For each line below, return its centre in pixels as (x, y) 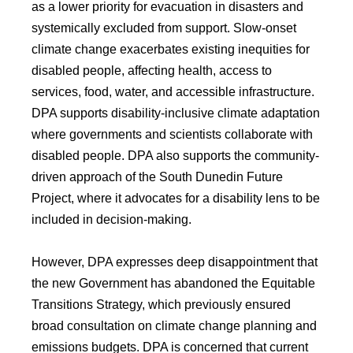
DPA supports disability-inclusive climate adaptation (176, 113)
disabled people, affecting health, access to (152, 71)
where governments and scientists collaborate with (172, 134)
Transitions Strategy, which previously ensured (161, 305)
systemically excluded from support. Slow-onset (164, 28)
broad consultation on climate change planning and (174, 326)
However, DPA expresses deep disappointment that (175, 262)
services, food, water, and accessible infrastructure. (173, 92)
